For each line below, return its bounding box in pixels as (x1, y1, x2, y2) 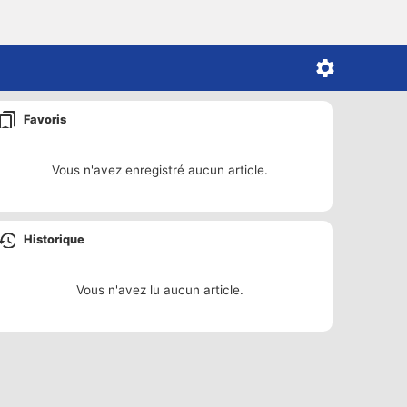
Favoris (24, 112, 66, 126)
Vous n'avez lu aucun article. (76, 283, 243, 297)
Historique (24, 232, 84, 246)
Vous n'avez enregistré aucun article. (52, 163, 268, 177)
